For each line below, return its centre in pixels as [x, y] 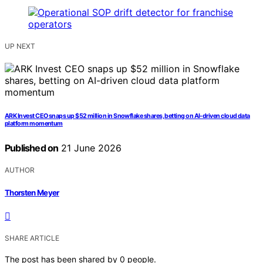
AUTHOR [20, 170]
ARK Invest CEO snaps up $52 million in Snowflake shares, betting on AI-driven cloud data [127, 116]
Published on [32, 148]
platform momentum [34, 124]
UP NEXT [20, 46]
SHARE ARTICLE [32, 238]
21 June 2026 [90, 148]
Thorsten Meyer [32, 192]
